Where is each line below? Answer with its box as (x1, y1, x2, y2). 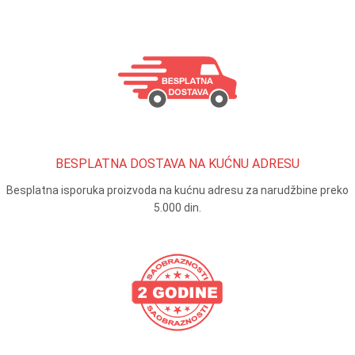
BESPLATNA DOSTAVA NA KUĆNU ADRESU (55, 156, 300, 172)
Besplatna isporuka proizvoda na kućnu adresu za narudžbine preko (6, 184, 349, 197)
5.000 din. (154, 201, 201, 215)
